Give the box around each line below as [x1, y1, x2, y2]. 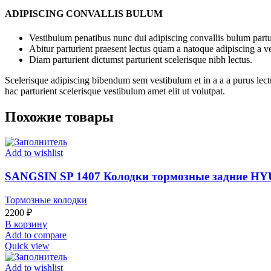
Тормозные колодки [5, 194, 87, 205]
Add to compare [5, 229, 67, 240]
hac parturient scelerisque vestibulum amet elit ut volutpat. [5, 85, 225, 96]
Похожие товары [5, 108, 114, 125]
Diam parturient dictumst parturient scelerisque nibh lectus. [29, 54, 252, 65]
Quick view [5, 240, 50, 251]
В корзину [5, 218, 47, 229]
